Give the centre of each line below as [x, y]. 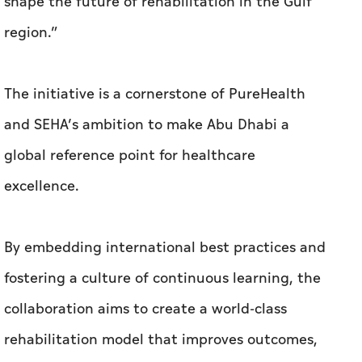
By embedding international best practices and [165, 248]
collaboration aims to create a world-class [145, 309]
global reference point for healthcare [130, 156]
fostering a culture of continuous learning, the [162, 279]
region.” [31, 33]
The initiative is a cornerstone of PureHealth [155, 95]
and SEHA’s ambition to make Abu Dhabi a [147, 125]
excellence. [42, 187]
